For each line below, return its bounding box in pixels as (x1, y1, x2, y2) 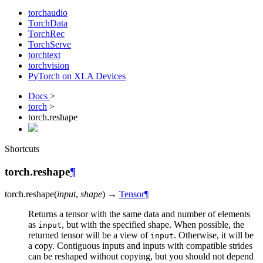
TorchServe (28, 39, 71, 49)
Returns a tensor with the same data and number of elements (28, 209, 250, 220)
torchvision (28, 60, 69, 70)
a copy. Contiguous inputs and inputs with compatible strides (28, 241, 252, 251)
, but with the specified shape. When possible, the (62, 220, 244, 230)
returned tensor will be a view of (28, 230, 150, 241)
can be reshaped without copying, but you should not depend (28, 251, 254, 262)
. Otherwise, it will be (174, 230, 254, 241)
